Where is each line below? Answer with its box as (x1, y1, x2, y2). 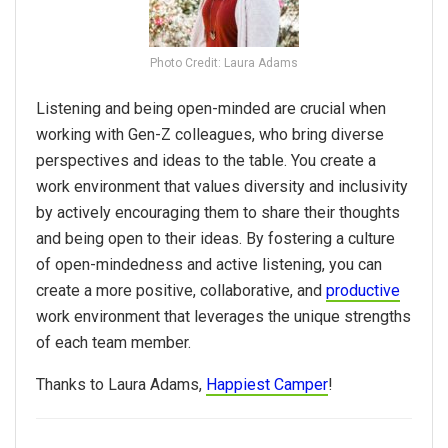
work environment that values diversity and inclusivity (36, 177, 408, 197)
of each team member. (36, 333, 191, 353)
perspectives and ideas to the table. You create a (36, 151, 376, 171)
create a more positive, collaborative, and (36, 281, 326, 301)
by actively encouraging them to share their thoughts (36, 203, 400, 223)
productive (326, 281, 400, 301)
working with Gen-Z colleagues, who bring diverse (36, 125, 384, 145)
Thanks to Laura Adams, (36, 375, 206, 395)
